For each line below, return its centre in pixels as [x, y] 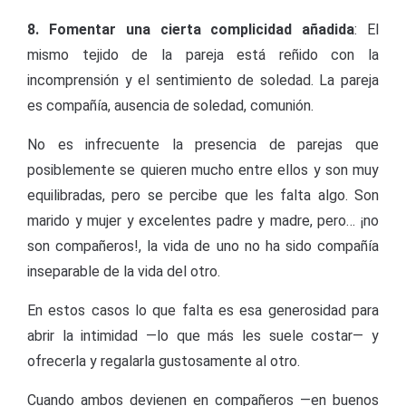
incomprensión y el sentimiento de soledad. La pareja [203, 80]
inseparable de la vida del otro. [124, 271]
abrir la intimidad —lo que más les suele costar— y [203, 336]
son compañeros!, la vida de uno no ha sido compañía [203, 246]
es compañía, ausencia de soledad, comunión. [170, 106]
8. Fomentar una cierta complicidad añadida [191, 29]
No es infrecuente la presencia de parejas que [203, 145]
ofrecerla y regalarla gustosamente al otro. [164, 361]
